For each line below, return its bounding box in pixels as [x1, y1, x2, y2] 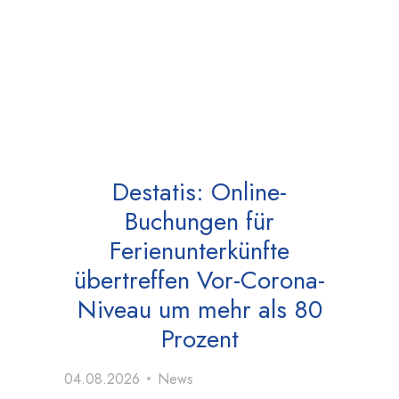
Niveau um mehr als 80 [77, 290, 322, 328]
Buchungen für [125, 202, 274, 240]
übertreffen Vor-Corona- [74, 261, 325, 298]
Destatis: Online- [112, 173, 287, 210]
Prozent [160, 320, 239, 357]
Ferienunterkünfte [110, 232, 289, 269]
